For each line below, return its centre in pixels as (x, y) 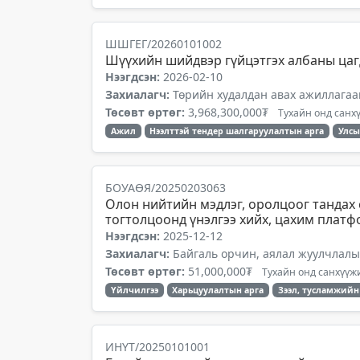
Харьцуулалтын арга (218, 290)
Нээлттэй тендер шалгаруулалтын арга (237, 131)
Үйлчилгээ (134, 290)
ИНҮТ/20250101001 (157, 347)
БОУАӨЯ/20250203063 (166, 188)
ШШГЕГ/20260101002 (164, 44)
